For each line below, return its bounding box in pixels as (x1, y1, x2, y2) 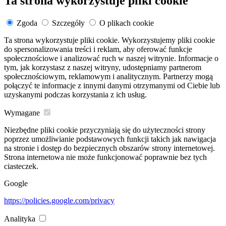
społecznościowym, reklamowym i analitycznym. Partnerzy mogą (4, 72, 213, 81)
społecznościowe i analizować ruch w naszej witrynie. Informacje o (4, 54, 218, 63)
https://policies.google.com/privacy (4, 196, 115, 205)
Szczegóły (52, 19, 85, 28)
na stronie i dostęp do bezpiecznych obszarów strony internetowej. (4, 144, 215, 153)
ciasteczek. (4, 162, 38, 171)
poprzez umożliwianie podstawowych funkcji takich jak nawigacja (4, 135, 216, 144)
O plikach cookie (99, 19, 154, 28)
